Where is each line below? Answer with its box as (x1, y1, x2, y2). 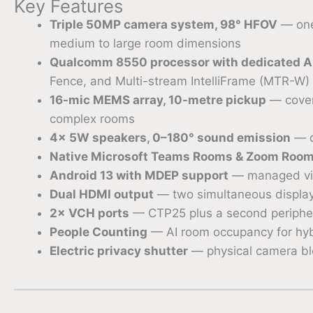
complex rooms (50, 111, 135, 126)
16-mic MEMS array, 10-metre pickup (50, 92, 266, 107)
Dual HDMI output (50, 187, 154, 201)
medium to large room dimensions (50, 36, 241, 50)
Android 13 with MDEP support (50, 168, 228, 182)
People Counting (50, 224, 147, 239)
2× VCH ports (50, 205, 129, 220)
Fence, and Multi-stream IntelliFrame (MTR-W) (50, 73, 310, 88)
